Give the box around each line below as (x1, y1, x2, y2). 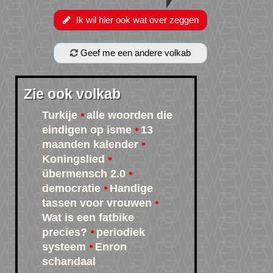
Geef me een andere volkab (78, 48, 191, 58)
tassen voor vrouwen (42, 197, 152, 210)
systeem (42, 241, 86, 253)
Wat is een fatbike (42, 211, 134, 224)
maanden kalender (42, 138, 138, 151)
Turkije (42, 109, 77, 122)
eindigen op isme (42, 124, 132, 136)
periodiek (96, 226, 145, 239)
